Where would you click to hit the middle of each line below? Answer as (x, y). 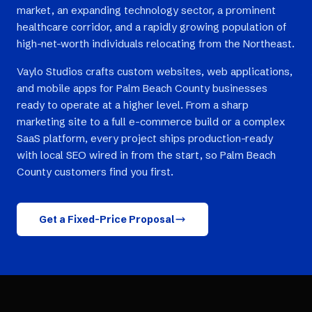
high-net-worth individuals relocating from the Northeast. (156, 44)
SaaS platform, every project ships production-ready (145, 138)
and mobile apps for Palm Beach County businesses (142, 88)
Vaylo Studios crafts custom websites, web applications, (155, 71)
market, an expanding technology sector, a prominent (146, 10)
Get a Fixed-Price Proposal (107, 219)
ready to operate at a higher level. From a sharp (133, 105)
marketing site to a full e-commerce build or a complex (151, 122)
